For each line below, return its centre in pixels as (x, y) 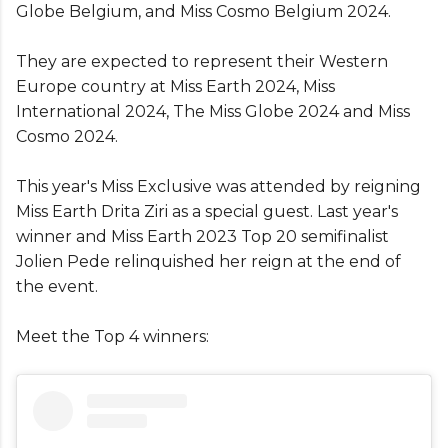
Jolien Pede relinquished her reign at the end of (208, 261)
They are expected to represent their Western (202, 61)
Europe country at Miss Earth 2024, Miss (175, 86)
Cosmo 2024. (67, 136)
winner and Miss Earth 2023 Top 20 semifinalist (202, 236)
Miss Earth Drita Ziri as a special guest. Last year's (207, 211)
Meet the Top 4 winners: (112, 336)
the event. (57, 286)
